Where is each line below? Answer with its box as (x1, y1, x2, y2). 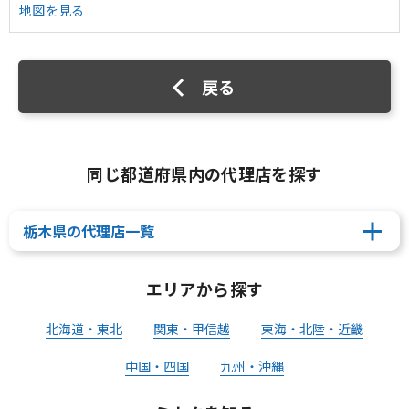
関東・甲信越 (153, 320, 230, 338)
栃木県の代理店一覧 (23, 220, 154, 242)
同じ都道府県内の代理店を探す (87, 162, 322, 185)
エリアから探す (145, 277, 264, 300)
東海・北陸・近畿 (261, 320, 363, 338)
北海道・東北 (46, 320, 122, 338)
